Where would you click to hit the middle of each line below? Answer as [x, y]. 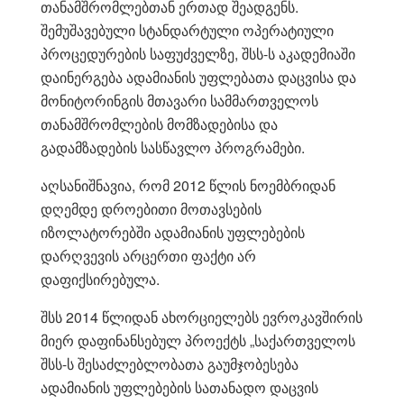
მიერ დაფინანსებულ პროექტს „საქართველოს [198, 340]
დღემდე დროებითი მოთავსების [151, 208]
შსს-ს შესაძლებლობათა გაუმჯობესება [170, 363]
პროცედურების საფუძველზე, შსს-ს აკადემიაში [198, 53]
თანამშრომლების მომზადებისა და [159, 124]
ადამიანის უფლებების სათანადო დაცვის [179, 387]
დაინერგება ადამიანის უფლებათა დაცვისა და [198, 77]
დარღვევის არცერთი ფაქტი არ [148, 255]
